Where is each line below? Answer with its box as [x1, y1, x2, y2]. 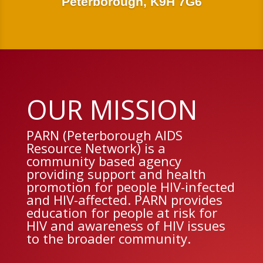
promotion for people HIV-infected [26, 177, 235, 195]
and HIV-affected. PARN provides [26, 190, 222, 208]
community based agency [26, 151, 181, 170]
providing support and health [26, 164, 206, 183]
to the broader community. [26, 229, 191, 247]
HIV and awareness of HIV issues [26, 216, 225, 234]
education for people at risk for [26, 203, 217, 221]
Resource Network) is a [26, 139, 166, 157]
